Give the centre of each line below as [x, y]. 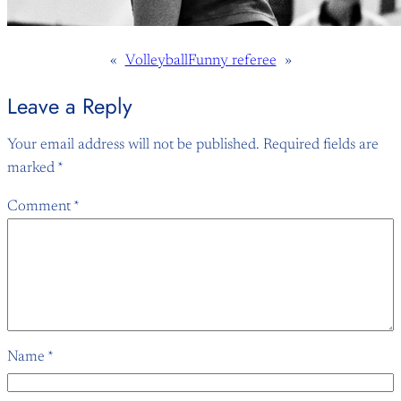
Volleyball [156, 61]
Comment [40, 206]
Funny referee [232, 61]
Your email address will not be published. [133, 145]
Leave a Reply [70, 107]
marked [32, 168]
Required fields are [321, 145]
